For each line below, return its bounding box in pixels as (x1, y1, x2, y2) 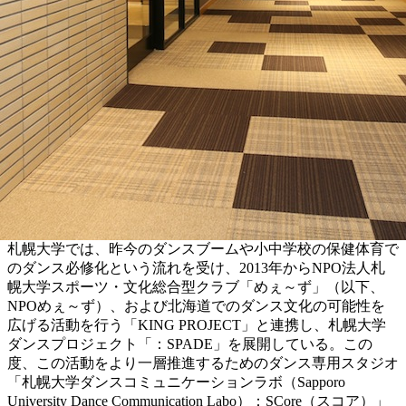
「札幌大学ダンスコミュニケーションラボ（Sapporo (7, 373, 345, 390)
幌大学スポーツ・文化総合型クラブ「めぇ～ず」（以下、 (7, 278, 384, 295)
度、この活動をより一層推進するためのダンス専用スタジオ (7, 354, 399, 371)
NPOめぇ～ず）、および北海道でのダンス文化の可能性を (7, 297, 385, 314)
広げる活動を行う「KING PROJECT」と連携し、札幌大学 (7, 316, 386, 333)
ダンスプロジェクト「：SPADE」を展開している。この (7, 335, 372, 352)
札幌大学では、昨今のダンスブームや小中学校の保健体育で (7, 240, 399, 256)
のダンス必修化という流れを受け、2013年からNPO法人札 (7, 259, 385, 275)
